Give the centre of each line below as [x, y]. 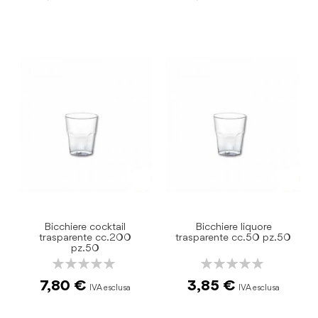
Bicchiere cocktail [85, 227]
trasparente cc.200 [85, 238]
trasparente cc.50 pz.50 [233, 238]
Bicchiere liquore [233, 227]
